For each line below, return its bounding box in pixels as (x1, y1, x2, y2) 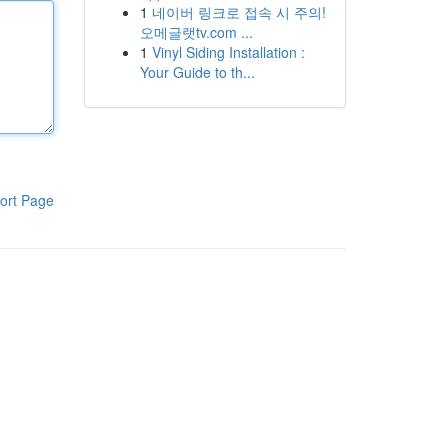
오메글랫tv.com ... (139, 22, 253, 42)
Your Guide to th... (139, 62, 255, 82)
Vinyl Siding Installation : (151, 42, 305, 62)
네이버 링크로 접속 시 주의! (151, 2, 326, 22)
